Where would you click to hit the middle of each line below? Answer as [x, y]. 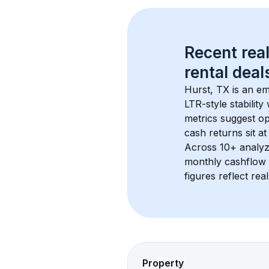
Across [202, 147]
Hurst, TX [207, 89]
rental [206, 72]
